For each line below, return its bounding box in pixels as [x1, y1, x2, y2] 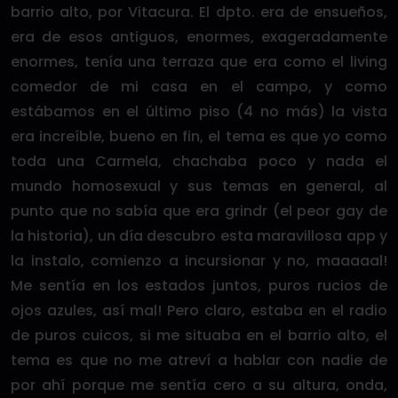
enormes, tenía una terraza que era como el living [11, 52, 387, 72]
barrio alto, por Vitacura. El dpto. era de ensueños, [11, 2, 387, 22]
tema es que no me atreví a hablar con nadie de [11, 350, 387, 370]
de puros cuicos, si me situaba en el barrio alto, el [11, 325, 387, 346]
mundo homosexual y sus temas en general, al [11, 176, 387, 196]
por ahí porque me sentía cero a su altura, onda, [11, 375, 387, 395]
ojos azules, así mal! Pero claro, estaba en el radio [11, 300, 387, 321]
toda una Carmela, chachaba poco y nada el [11, 151, 387, 171]
